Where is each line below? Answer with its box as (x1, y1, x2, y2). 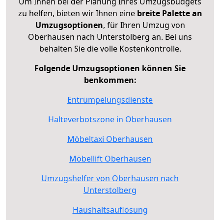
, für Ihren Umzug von (103, 19, 185, 30)
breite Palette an (137, 7, 202, 19)
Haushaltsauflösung (72, 204, 148, 215)
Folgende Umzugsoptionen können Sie (34, 62, 186, 74)
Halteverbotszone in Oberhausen (48, 113, 172, 125)
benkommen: (83, 74, 137, 85)
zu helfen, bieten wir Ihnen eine (18, 7, 137, 19)
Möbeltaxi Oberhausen (67, 133, 153, 144)
